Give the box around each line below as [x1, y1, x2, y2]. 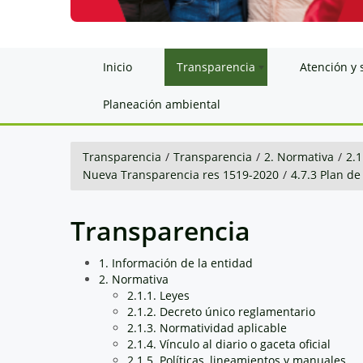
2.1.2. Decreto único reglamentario [127, 303, 315, 319]
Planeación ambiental [103, 96, 220, 112]
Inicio [103, 58, 132, 75]
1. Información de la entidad [99, 254, 253, 271]
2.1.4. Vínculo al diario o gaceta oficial [127, 335, 331, 352]
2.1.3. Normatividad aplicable [127, 319, 287, 335]
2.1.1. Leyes [127, 287, 190, 303]
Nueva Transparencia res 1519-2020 [83, 166, 279, 182]
